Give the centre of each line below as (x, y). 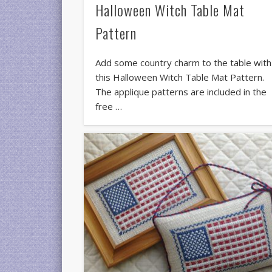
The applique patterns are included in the (181, 91)
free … (109, 106)
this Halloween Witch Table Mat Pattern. (180, 77)
